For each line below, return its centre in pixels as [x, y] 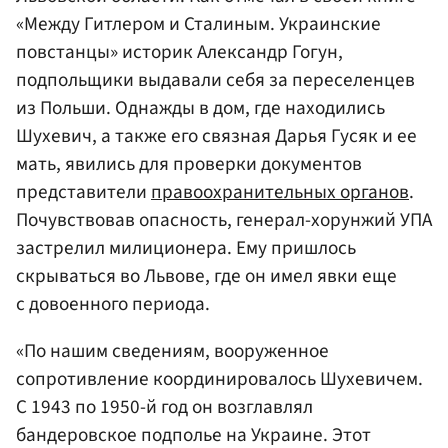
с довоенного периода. [113, 303]
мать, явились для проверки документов [189, 163]
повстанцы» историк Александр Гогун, [179, 51]
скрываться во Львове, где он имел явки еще [206, 275]
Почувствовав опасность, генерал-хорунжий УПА [224, 219]
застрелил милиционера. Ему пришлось [186, 247]
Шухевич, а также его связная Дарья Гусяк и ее [216, 135]
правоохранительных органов [280, 191]
